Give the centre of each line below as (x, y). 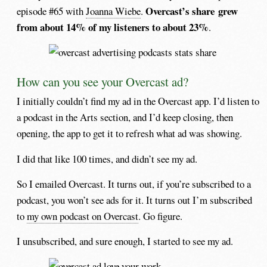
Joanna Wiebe (114, 11)
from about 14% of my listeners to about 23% (113, 27)
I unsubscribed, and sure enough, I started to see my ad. (125, 241)
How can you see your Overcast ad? (103, 82)
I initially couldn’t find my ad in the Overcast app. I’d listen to (138, 101)
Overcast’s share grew (192, 11)
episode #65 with (52, 11)
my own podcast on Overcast (83, 216)
